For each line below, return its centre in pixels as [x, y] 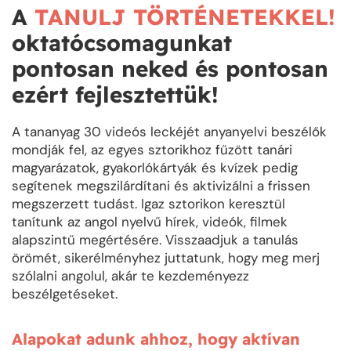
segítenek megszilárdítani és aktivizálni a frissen [161, 185]
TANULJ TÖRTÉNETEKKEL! [185, 16]
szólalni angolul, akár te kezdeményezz [130, 275]
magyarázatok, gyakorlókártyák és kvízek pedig [155, 167]
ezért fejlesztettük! [115, 94]
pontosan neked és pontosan [170, 68]
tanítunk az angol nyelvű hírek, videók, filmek [150, 221]
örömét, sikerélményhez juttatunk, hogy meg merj [166, 257]
